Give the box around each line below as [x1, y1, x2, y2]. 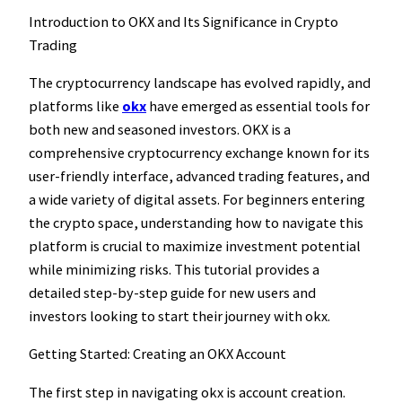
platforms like [29, 96, 122, 115]
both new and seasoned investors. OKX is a [29, 119, 291, 138]
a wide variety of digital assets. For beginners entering [29, 189, 365, 208]
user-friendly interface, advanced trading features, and [29, 166, 370, 185]
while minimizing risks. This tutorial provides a [29, 259, 319, 278]
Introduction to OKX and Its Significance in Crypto [29, 12, 338, 31]
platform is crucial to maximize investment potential [29, 236, 361, 255]
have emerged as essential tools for [146, 96, 370, 115]
